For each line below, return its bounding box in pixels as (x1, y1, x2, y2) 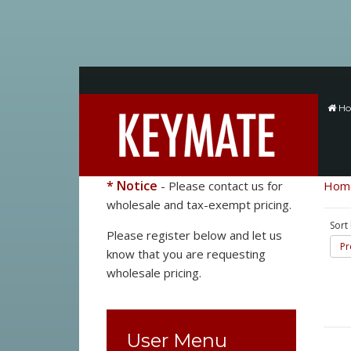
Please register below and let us (106, 227, 282, 243)
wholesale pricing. (106, 265, 201, 280)
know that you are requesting (106, 246, 266, 262)
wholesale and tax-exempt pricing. (106, 197, 295, 212)
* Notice (106, 177, 157, 194)
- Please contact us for (157, 178, 283, 194)
